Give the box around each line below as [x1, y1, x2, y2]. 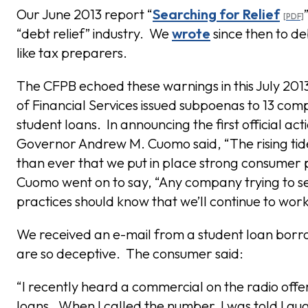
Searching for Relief [153, 5, 280, 23]
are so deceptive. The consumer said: [16, 245, 243, 262]
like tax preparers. [16, 44, 127, 61]
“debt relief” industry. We [16, 25, 172, 42]
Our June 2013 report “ [16, 5, 153, 23]
